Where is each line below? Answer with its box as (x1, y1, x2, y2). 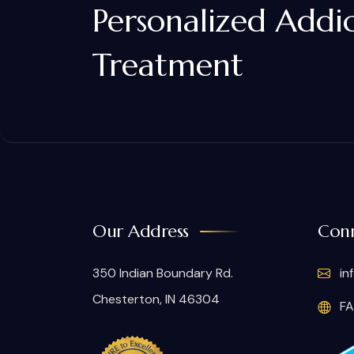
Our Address (92, 220, 189, 242)
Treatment (92, 45, 243, 85)
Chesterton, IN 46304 (92, 291, 220, 307)
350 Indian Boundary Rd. (92, 265, 233, 281)
